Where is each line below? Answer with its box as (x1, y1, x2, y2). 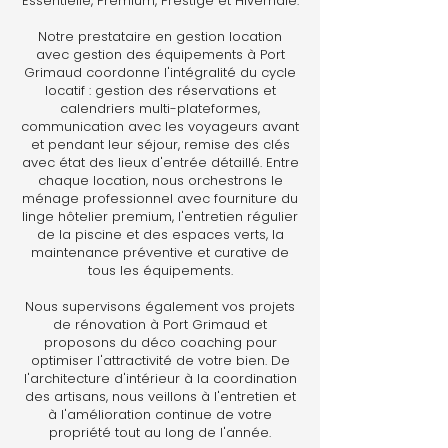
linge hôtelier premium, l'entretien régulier (22, 207, 298, 226)
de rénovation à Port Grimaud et (53, 315, 267, 334)
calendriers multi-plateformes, (60, 99, 260, 118)
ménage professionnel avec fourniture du (22, 189, 298, 208)
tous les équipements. (87, 261, 233, 280)
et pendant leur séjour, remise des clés (30, 135, 290, 154)
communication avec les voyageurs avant (21, 117, 299, 136)
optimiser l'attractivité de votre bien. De (30, 351, 290, 370)
